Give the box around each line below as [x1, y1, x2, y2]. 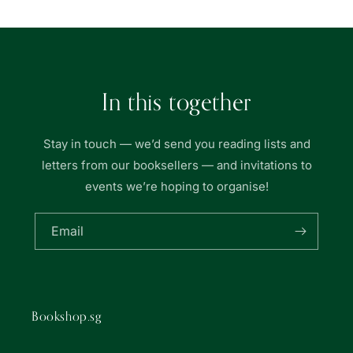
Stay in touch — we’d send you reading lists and [43, 136, 310, 152]
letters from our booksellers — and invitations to [41, 158, 312, 173]
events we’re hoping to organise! [84, 179, 269, 195]
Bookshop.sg [32, 309, 102, 325]
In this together [102, 87, 251, 117]
